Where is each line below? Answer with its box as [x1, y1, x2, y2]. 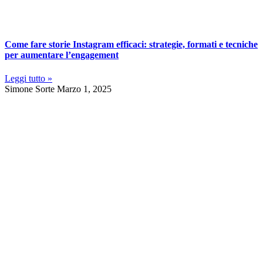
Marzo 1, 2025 [57, 83, 112, 94]
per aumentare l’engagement [5, 50, 119, 60]
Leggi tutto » [5, 73, 52, 83]
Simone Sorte [5, 83, 57, 94]
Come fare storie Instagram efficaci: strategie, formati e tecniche [5, 39, 258, 50]
